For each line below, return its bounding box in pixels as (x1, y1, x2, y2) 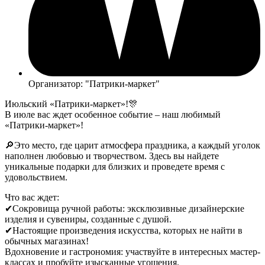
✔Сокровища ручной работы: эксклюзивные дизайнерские (5, 203, 244, 214)
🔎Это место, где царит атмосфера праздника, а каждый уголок (5, 140, 260, 150)
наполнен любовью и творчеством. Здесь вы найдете (5, 150, 219, 161)
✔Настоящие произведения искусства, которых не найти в (5, 225, 243, 235)
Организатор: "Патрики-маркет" (28, 78, 160, 89)
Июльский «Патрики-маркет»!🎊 (5, 98, 138, 109)
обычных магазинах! (5, 235, 89, 246)
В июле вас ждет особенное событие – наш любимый (5, 109, 221, 119)
